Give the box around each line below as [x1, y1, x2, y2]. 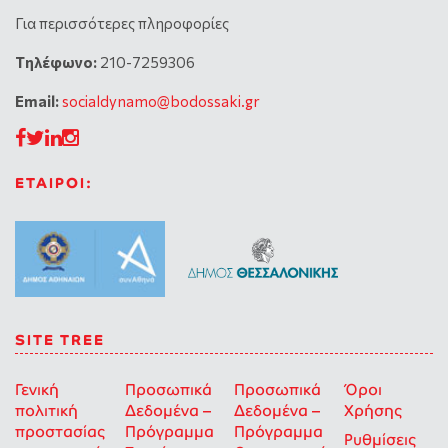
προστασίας [15, 421, 105, 441]
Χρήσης [343, 400, 402, 420]
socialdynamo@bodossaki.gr [62, 91, 260, 110]
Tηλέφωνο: [15, 52, 97, 71]
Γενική [15, 379, 59, 399]
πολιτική [15, 400, 78, 420]
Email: [15, 91, 59, 110]
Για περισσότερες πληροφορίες [15, 13, 229, 32]
